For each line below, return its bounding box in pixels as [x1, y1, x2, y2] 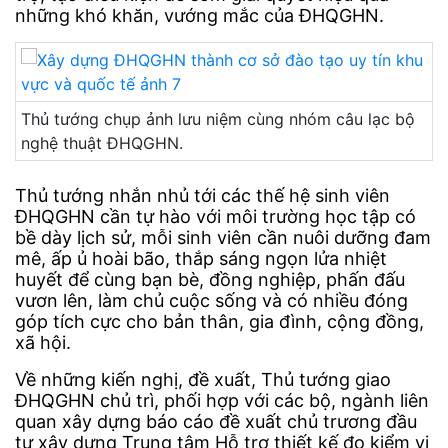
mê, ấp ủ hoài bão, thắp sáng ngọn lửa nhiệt [15, 248, 387, 270]
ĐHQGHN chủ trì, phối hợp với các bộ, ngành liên [15, 390, 429, 412]
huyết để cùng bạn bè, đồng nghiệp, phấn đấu [15, 269, 405, 291]
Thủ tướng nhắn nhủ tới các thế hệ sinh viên [15, 185, 390, 207]
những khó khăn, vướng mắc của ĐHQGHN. [15, 5, 384, 27]
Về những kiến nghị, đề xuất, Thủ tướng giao [15, 369, 391, 391]
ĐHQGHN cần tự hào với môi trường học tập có [15, 206, 416, 228]
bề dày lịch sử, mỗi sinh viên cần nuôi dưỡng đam [15, 227, 431, 249]
